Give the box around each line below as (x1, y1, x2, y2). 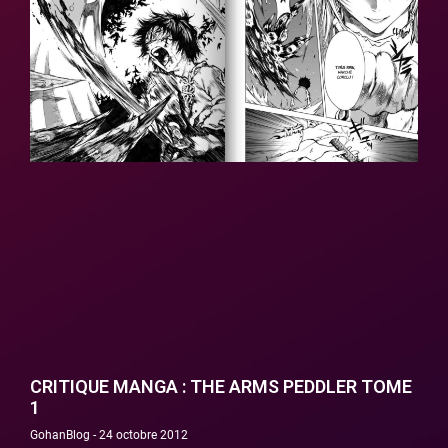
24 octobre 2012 (96, 427, 188, 442)
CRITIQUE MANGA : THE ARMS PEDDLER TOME (30, 375, 412, 397)
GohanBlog (30, 427, 93, 442)
